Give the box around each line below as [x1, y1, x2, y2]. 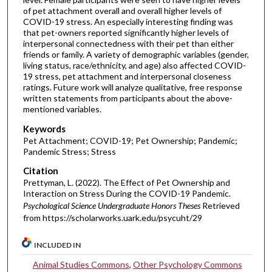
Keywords [22, 123, 66, 134]
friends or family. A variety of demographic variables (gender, [22, 49, 249, 60]
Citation [22, 165, 58, 177]
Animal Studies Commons [32, 259, 129, 270]
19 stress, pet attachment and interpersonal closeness [22, 71, 231, 82]
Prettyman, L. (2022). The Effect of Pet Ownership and [22, 177, 230, 188]
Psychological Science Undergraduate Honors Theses [22, 200, 200, 211]
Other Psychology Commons [132, 259, 242, 270]
